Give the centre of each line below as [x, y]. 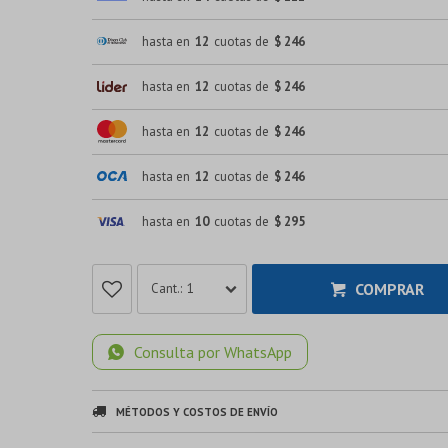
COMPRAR [389, 288]
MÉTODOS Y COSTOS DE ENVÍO [197, 411]
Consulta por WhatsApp [213, 351]
